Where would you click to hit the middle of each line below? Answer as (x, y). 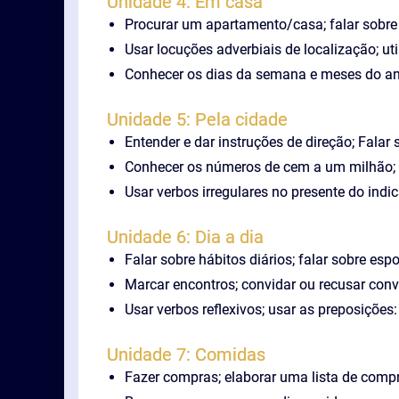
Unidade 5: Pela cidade (197, 119)
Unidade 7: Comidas (186, 354)
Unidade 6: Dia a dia (185, 237)
